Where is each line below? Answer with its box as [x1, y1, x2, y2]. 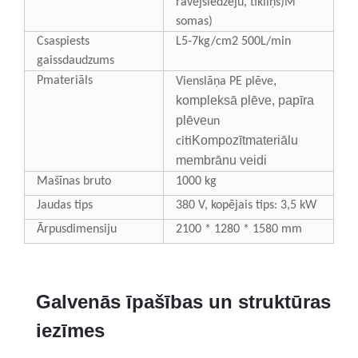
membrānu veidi [176, 153, 267, 167]
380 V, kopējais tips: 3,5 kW [176, 199, 316, 212]
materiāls [43, 74, 93, 87]
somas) [176, 15, 213, 28]
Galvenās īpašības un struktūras [36, 291, 331, 312]
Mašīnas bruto [37, 175, 111, 188]
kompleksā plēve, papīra [176, 93, 314, 107]
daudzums [62, 54, 114, 67]
